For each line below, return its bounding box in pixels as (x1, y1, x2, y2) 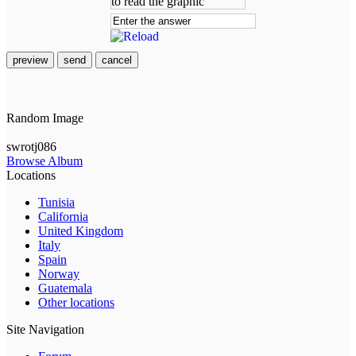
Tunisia (38, 195, 75, 210)
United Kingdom (38, 224, 123, 238)
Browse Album (6, 154, 83, 168)
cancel (102, 54, 132, 67)
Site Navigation (6, 323, 84, 337)
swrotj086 (6, 140, 56, 154)
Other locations (38, 296, 114, 310)
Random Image (6, 111, 83, 126)
